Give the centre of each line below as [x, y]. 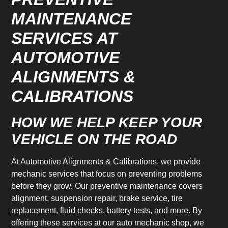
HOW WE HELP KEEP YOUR [107, 123]
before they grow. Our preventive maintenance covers [107, 186]
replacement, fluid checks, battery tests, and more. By [107, 211]
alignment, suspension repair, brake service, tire [97, 198]
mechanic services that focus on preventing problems [107, 174]
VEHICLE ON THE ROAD [94, 139]
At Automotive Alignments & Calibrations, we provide [106, 162]
